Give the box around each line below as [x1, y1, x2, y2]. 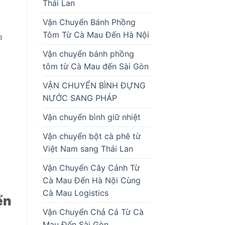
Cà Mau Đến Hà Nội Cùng [42, 175, 141, 185]
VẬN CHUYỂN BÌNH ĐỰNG [42, 80, 146, 90]
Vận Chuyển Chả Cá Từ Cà [42, 206, 144, 217]
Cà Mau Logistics [42, 187, 111, 198]
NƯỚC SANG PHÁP [42, 92, 117, 103]
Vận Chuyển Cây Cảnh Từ [42, 162, 140, 173]
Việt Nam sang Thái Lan [42, 143, 133, 154]
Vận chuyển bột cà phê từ [42, 131, 141, 141]
